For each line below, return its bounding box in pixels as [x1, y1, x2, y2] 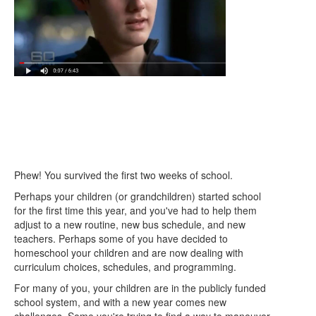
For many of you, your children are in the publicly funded [14, 280, 266, 295]
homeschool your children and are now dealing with [14, 245, 243, 260]
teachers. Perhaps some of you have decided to [14, 231, 228, 245]
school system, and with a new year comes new [14, 294, 226, 309]
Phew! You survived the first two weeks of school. [14, 167, 236, 182]
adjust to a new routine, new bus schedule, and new [14, 217, 245, 231]
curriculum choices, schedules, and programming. [14, 259, 239, 274]
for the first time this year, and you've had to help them [14, 202, 257, 217]
